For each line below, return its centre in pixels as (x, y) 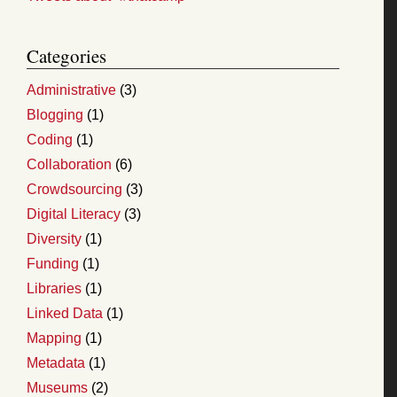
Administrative (71, 90)
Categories (66, 55)
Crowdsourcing (74, 189)
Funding (53, 263)
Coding (50, 139)
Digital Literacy (74, 214)
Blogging (55, 114)
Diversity (54, 238)
